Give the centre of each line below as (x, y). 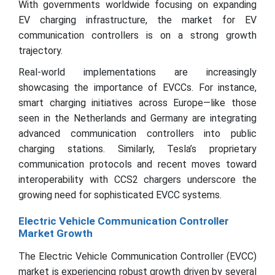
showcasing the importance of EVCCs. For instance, (137, 87)
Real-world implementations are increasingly (137, 72)
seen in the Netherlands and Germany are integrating (137, 118)
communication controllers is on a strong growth (137, 35)
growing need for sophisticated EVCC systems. (120, 195)
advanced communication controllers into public (137, 134)
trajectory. (41, 51)
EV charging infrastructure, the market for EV (137, 20)
